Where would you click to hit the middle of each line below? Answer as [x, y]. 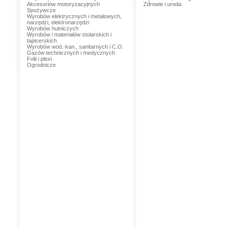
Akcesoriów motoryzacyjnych [63, 4]
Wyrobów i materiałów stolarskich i [69, 34]
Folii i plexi [39, 59]
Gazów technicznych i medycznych [71, 53]
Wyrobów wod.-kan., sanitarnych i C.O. [75, 47]
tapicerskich [42, 41]
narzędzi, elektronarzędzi [58, 22]
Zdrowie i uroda [162, 4]
